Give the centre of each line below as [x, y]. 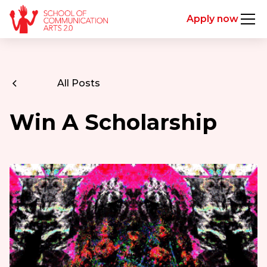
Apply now [213, 19]
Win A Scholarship [113, 122]
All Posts [78, 83]
